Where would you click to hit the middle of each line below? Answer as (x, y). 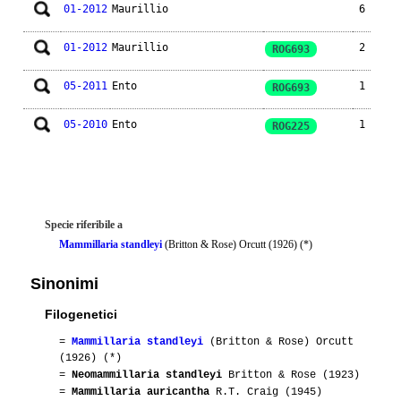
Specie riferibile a (84, 224)
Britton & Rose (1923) (291, 375)
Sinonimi (64, 283)
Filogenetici (81, 314)
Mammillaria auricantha (141, 392)
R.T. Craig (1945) (266, 392)
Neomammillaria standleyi (147, 375)
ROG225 (291, 126)
